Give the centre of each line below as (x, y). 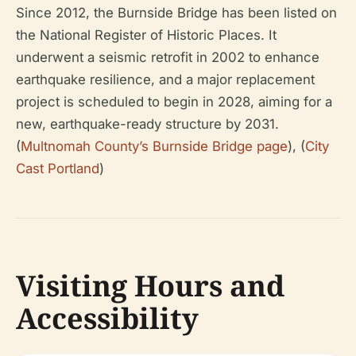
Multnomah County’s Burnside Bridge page (154, 147)
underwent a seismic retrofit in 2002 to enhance (168, 58)
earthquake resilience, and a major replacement (165, 80)
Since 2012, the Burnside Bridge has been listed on (176, 13)
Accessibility (107, 319)
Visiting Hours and (150, 286)
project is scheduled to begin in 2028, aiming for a (174, 102)
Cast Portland (58, 169)
